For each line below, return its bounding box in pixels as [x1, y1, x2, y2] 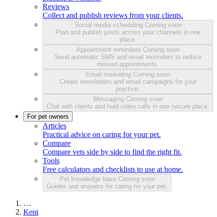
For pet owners [27, 112, 69, 120]
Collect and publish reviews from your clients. [43, 11, 183, 19]
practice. [116, 85, 140, 93]
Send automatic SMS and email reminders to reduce [54, 53, 201, 61]
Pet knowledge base [59, 175, 118, 183]
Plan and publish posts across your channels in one [55, 28, 201, 36]
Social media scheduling [74, 21, 145, 29]
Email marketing [86, 70, 133, 78]
